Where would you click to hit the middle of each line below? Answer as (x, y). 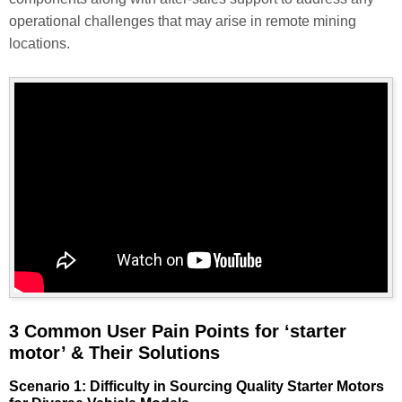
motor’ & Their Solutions (114, 353)
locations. (39, 44)
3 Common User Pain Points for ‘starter (178, 332)
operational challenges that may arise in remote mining (183, 22)
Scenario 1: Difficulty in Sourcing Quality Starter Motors (197, 387)
